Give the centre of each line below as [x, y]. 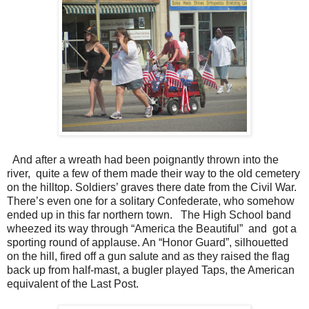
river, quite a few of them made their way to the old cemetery [153, 173]
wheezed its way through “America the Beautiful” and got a [152, 228]
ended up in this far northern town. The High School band [149, 215]
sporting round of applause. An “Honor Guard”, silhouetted [148, 242]
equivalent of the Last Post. [73, 283]
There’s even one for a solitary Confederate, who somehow [151, 201]
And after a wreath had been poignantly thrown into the [143, 159]
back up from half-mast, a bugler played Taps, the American [151, 270]
